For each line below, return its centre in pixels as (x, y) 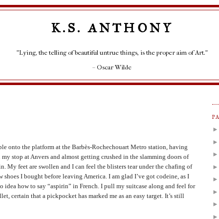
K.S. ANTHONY (112, 28)
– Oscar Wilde (112, 67)
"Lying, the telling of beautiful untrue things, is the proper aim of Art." (112, 52)
